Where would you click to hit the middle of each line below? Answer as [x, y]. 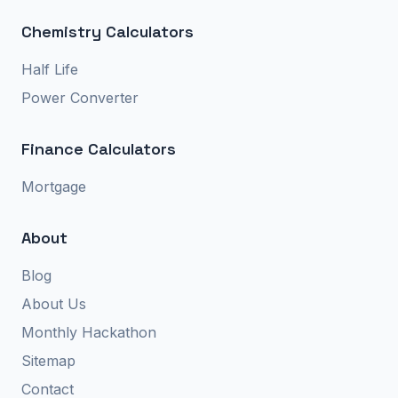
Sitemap [48, 361]
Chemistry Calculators [107, 32]
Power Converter [80, 98]
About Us [54, 304]
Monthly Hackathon [89, 333]
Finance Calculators [99, 149]
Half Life [50, 70]
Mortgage [54, 187]
